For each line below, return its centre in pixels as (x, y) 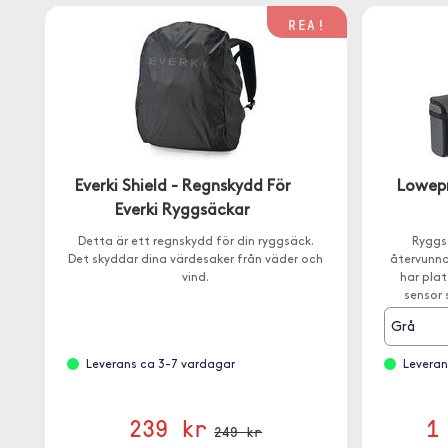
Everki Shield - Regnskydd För (182, 187)
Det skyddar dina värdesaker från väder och (196, 260)
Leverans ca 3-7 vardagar (160, 365)
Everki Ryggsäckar (183, 211)
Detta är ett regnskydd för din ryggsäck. (195, 242)
